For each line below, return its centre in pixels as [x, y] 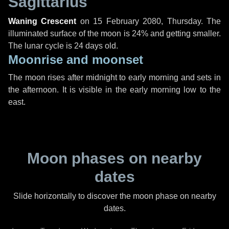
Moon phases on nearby [114, 158]
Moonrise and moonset [76, 60]
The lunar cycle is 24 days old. [63, 46]
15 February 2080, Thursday [147, 21]
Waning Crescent [42, 21]
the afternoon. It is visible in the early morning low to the [114, 90]
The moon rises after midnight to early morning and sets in [114, 77]
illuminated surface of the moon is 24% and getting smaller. [114, 33]
